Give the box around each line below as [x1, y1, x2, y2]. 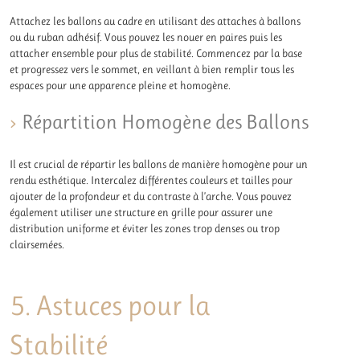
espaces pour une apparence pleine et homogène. [10, 79, 231, 92]
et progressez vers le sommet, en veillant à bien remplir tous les [10, 63, 295, 76]
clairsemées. [10, 237, 65, 251]
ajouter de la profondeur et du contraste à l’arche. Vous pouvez [10, 189, 292, 202]
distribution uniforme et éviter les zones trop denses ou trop [10, 221, 280, 235]
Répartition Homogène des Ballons [22, 109, 309, 133]
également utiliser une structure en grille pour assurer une [10, 205, 273, 219]
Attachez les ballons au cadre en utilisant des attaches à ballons [10, 14, 301, 28]
